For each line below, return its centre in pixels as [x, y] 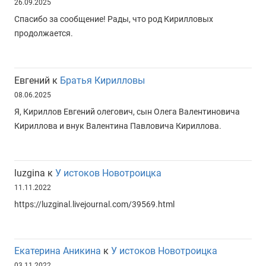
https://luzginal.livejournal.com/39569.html [94, 204]
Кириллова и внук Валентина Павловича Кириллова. [118, 126]
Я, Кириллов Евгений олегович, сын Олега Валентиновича [127, 111]
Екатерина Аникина [58, 251]
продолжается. [44, 33]
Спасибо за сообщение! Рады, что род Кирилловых [114, 19]
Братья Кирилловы [102, 80]
